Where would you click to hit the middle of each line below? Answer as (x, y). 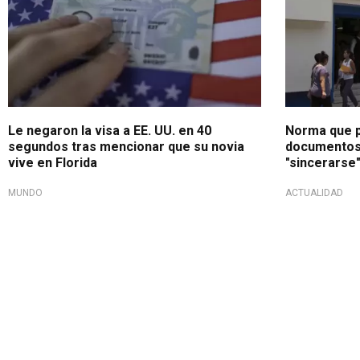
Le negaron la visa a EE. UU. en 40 (110, 130)
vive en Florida (53, 162)
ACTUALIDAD (314, 192)
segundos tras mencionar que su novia (126, 146)
